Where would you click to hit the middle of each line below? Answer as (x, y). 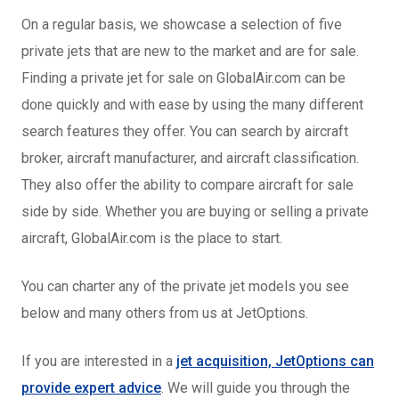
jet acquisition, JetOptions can (275, 361)
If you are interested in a (99, 361)
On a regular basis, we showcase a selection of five (182, 24)
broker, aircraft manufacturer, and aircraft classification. (190, 158)
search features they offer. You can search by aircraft (185, 131)
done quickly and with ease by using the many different (192, 105)
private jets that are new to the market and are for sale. (190, 51)
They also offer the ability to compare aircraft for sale (187, 185)
